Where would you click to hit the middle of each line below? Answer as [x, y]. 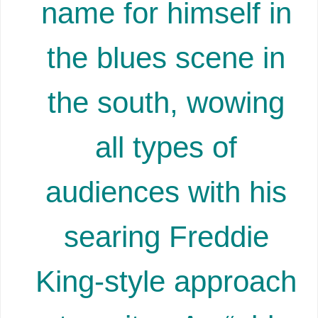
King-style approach [166, 281]
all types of [166, 147]
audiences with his [166, 192]
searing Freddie [166, 236]
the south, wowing [166, 102]
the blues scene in [166, 57]
